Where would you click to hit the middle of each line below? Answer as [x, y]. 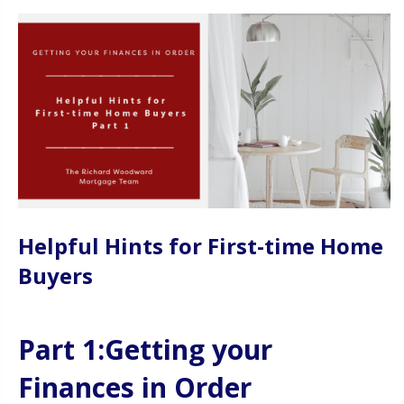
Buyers [55, 275]
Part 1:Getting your [145, 349]
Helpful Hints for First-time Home [201, 245]
